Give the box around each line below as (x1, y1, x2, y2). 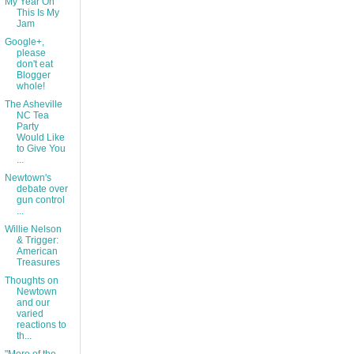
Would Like (16, 132, 65, 144)
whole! (16, 81, 45, 92)
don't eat (16, 58, 53, 70)
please (16, 47, 46, 59)
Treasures (16, 257, 60, 269)
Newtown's (4, 172, 51, 184)
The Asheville (4, 99, 62, 111)
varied (16, 308, 43, 320)
